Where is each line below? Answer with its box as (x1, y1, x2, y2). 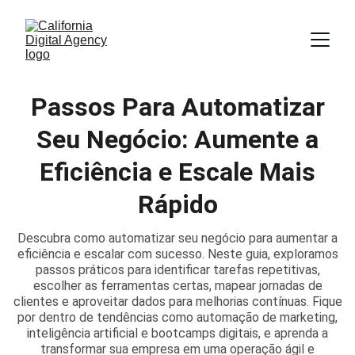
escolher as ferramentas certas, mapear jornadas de (32, 278, 323, 293)
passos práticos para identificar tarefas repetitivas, (35, 262, 320, 277)
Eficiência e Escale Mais (40, 157, 315, 187)
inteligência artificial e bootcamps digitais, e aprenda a (27, 326, 328, 341)
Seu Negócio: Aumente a (36, 124, 319, 155)
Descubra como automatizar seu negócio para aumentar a (17, 231, 338, 246)
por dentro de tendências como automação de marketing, (17, 310, 338, 325)
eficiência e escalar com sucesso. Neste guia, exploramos (17, 246, 338, 261)
